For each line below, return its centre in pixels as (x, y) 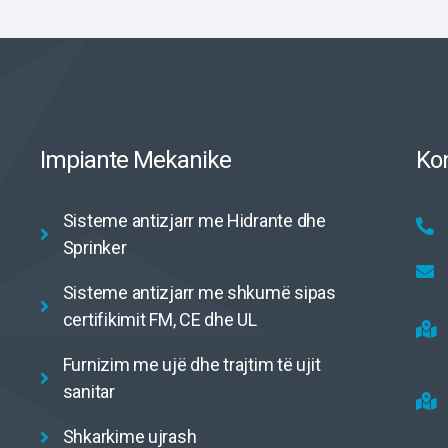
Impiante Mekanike (136, 160)
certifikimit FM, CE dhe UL (159, 319)
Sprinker (94, 247)
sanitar (88, 391)
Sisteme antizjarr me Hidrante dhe (194, 220)
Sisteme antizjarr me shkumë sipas (199, 292)
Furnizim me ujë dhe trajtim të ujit (191, 364)
